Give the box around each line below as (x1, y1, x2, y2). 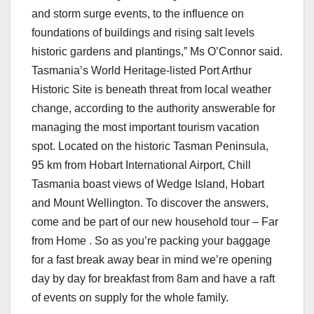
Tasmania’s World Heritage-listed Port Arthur (32, 64, 252, 76)
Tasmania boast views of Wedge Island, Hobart (32, 177, 264, 190)
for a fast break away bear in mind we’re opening (32, 253, 272, 266)
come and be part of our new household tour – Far (32, 215, 278, 228)
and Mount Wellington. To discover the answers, (32, 196, 268, 209)
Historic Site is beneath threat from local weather (32, 83, 271, 95)
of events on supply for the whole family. (32, 291, 228, 303)
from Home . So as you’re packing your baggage (32, 234, 271, 247)
